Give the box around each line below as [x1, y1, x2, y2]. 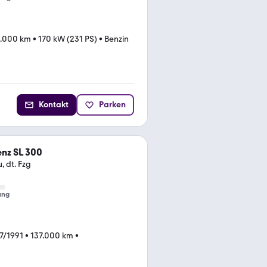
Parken [99, 99, 126, 110]
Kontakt [39, 99, 69, 110]
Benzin [104, 34, 129, 44]
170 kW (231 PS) [38, 34, 97, 44]
